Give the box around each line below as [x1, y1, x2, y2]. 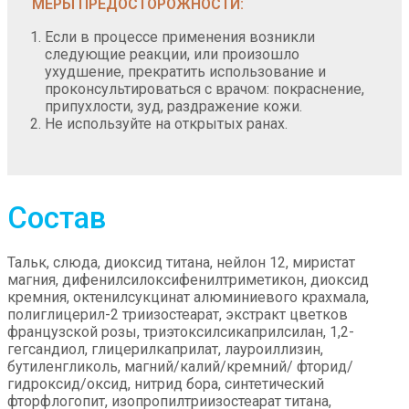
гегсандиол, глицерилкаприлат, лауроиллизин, [7, 341, 323, 359]
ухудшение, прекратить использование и [45, 62, 326, 80]
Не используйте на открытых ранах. [45, 114, 288, 132]
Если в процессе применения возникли [45, 27, 315, 46]
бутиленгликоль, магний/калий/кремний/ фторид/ [7, 358, 353, 376]
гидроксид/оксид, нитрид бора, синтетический [7, 375, 324, 393]
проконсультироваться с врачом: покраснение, [45, 79, 364, 98]
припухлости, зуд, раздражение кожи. [45, 97, 302, 115]
